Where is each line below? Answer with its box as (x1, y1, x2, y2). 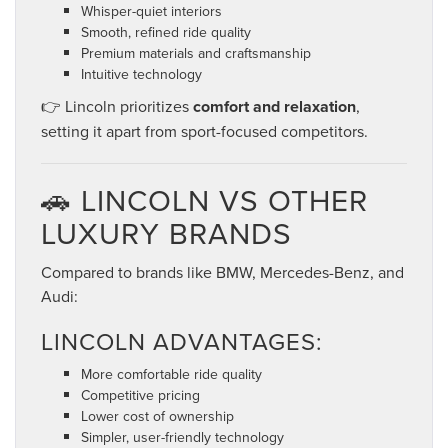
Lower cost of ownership (81, 406, 234, 427)
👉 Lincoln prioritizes (41, 95, 193, 118)
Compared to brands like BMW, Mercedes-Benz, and (41, 261, 404, 284)
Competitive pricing (81, 385, 200, 406)
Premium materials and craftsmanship (81, 43, 311, 64)
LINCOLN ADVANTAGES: (41, 324, 323, 359)
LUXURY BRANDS (41, 212, 292, 255)
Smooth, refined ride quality (81, 22, 251, 43)
